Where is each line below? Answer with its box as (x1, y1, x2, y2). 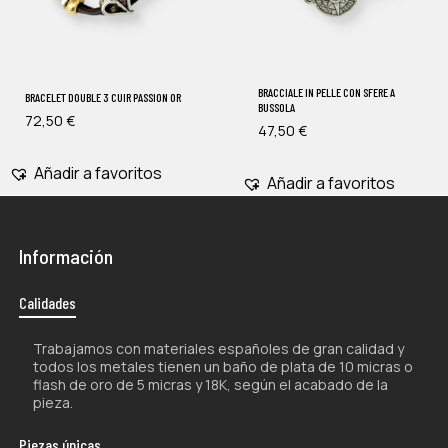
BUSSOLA (257, 99, 295, 114)
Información (18, 243, 113, 268)
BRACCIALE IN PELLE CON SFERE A (257, 84, 395, 99)
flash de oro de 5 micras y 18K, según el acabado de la (32, 374, 388, 394)
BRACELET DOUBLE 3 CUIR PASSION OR (24, 89, 181, 104)
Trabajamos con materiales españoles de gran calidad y (32, 338, 404, 358)
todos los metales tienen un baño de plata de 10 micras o (32, 356, 413, 376)
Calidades (18, 292, 76, 312)
